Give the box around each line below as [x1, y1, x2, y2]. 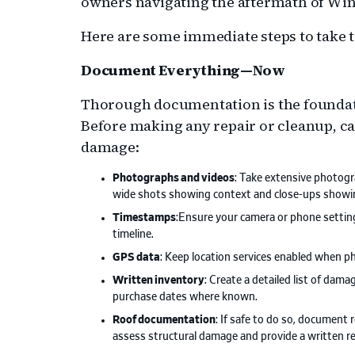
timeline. [113, 229, 154, 241]
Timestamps [113, 212, 176, 224]
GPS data [113, 252, 160, 264]
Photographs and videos [113, 173, 235, 185]
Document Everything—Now [81, 60, 285, 81]
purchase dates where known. [113, 292, 258, 303]
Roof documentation [113, 315, 216, 326]
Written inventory [113, 275, 204, 287]
